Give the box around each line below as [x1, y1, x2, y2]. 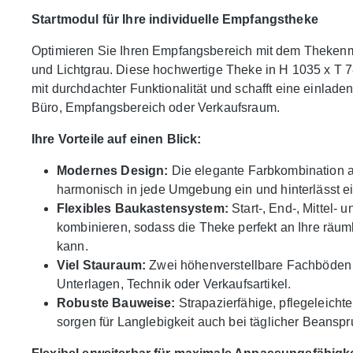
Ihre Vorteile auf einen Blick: [32, 132, 202, 147]
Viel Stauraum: [57, 258, 147, 273]
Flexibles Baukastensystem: [57, 202, 229, 216]
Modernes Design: [57, 164, 169, 178]
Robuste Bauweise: [57, 296, 176, 310]
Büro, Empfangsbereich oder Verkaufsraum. [32, 101, 280, 115]
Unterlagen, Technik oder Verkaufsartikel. [57, 277, 292, 292]
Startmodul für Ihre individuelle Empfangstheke [32, 13, 318, 27]
